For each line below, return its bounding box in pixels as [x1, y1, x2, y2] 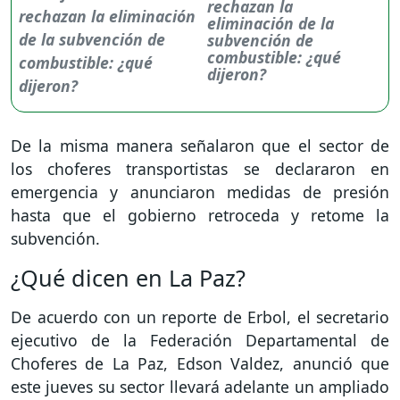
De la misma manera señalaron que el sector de [11, 134, 389, 156]
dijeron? [207, 62, 267, 85]
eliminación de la [207, 12, 335, 34]
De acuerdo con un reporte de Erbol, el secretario [11, 305, 389, 328]
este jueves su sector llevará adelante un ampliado [11, 375, 389, 397]
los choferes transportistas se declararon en [11, 157, 389, 179]
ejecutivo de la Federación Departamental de [11, 329, 389, 351]
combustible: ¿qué [207, 46, 342, 68]
